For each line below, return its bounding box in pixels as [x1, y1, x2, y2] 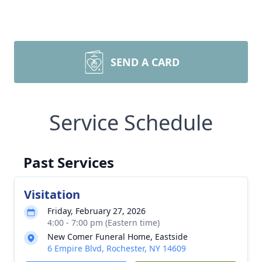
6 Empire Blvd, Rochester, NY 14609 [47, 243, 186, 254]
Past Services [23, 153, 114, 172]
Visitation [24, 187, 80, 202]
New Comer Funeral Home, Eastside [47, 231, 188, 242]
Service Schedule [49, 108, 213, 137]
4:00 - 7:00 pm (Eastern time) [47, 217, 160, 228]
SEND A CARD [111, 55, 180, 69]
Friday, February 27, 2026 [47, 205, 146, 216]
